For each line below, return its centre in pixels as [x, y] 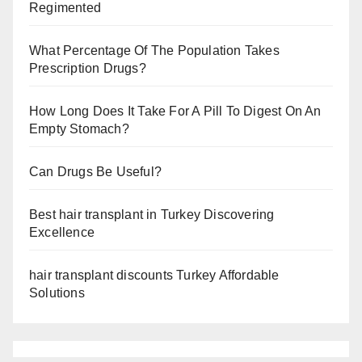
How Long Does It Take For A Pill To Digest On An [175, 111]
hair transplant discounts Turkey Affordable [154, 275]
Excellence [62, 232]
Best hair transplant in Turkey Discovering [152, 215]
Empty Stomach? [79, 129]
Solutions [57, 293]
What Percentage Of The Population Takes [154, 51]
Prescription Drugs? [88, 68]
